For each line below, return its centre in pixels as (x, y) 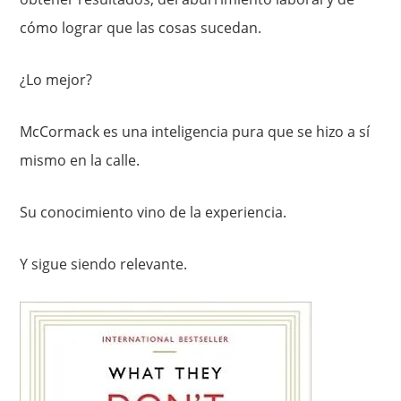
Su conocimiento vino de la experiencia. (154, 213)
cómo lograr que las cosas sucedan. (141, 28)
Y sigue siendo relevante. (104, 264)
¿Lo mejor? (56, 80)
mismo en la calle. (80, 161)
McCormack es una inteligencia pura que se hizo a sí (195, 132)
